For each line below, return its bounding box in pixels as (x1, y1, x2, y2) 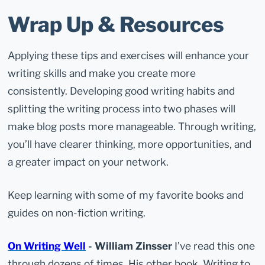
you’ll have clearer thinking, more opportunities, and (8, 137, 252, 150)
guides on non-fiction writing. (8, 206, 146, 219)
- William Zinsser (86, 240, 173, 253)
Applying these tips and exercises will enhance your (8, 49, 250, 62)
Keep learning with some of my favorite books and (8, 189, 244, 202)
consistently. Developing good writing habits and (8, 84, 235, 97)
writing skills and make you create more (8, 66, 196, 79)
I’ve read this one (172, 240, 256, 253)
